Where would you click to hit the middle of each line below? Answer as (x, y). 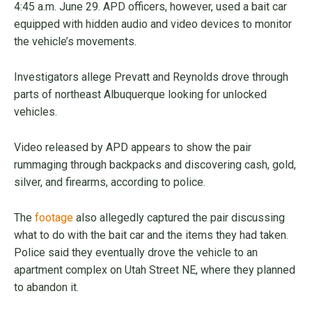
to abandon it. (46, 287)
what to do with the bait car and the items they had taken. (151, 235)
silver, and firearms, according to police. (110, 182)
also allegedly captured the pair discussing (180, 217)
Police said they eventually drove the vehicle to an (136, 252)
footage (55, 217)
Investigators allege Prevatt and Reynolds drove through (151, 77)
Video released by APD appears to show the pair (133, 147)
